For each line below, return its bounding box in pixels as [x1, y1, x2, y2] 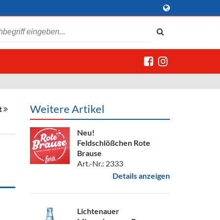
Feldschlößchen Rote [77, 138, 150, 147]
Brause [77, 148, 102, 158]
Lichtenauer [77, 206, 119, 216]
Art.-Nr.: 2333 [77, 159, 123, 168]
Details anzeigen [112, 171, 170, 180]
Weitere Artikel [30, 102, 105, 115]
